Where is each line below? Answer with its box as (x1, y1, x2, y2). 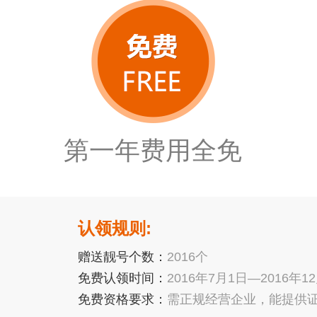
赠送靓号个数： (78, 250, 167, 264)
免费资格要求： (78, 292, 167, 306)
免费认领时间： (78, 271, 167, 285)
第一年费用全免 (64, 136, 243, 165)
